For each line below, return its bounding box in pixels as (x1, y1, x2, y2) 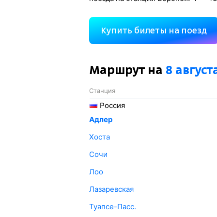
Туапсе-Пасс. (89, 202, 136, 211)
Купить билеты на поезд (100, 26, 207, 35)
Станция (89, 87, 115, 94)
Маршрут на (89, 63, 166, 77)
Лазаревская (89, 185, 134, 194)
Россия (99, 101, 125, 110)
